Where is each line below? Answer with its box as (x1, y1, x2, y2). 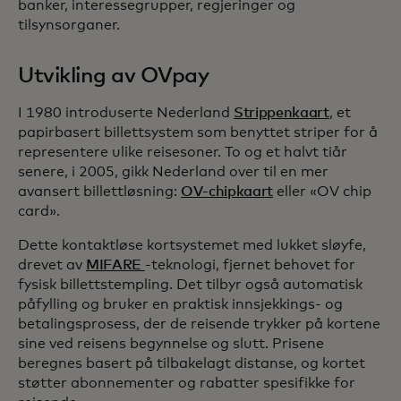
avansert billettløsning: (18, 184, 181, 200)
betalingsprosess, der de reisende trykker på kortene (18, 317, 380, 332)
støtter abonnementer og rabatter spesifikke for (18, 376, 355, 391)
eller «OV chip (273, 184, 372, 200)
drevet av (18, 258, 86, 273)
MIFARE (86, 258, 145, 273)
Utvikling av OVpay (18, 65, 209, 88)
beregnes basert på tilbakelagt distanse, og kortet (18, 356, 365, 371)
